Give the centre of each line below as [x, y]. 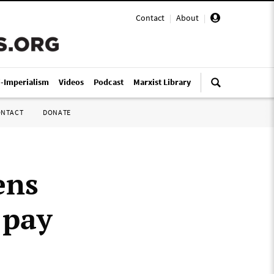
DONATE [57, 112]
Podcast [109, 82]
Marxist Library [162, 82]
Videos [71, 82]
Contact [150, 18]
